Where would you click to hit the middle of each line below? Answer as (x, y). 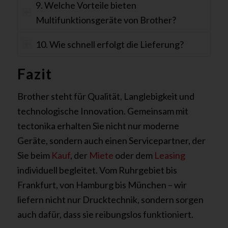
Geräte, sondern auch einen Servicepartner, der (111, 141)
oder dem (134, 155)
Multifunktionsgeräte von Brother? (106, 20)
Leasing (169, 155)
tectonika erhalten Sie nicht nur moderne (98, 126)
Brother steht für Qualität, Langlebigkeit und (106, 96)
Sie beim (34, 155)
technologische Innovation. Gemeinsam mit (103, 111)
